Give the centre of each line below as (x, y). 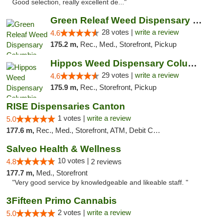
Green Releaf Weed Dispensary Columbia (197, 20)
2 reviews (106, 162)
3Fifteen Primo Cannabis (62, 201)
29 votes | (118, 75)
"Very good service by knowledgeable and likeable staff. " (100, 183)
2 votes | (72, 212)
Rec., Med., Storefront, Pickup (128, 44)
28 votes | (118, 32)
